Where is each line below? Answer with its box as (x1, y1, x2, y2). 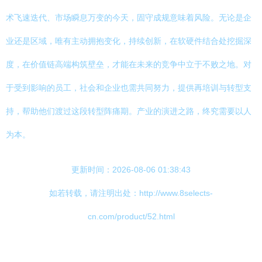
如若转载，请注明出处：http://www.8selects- (49, 188, 213, 198)
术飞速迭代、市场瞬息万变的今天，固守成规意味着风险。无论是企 (6, 13, 251, 22)
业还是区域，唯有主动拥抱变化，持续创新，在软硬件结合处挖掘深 (6, 36, 251, 46)
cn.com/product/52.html (87, 212, 175, 221)
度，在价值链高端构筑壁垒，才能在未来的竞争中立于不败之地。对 (6, 60, 251, 69)
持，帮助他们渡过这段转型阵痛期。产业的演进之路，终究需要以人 (6, 106, 251, 116)
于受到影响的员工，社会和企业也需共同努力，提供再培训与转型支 (6, 83, 251, 92)
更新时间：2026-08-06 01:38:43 (71, 165, 191, 174)
